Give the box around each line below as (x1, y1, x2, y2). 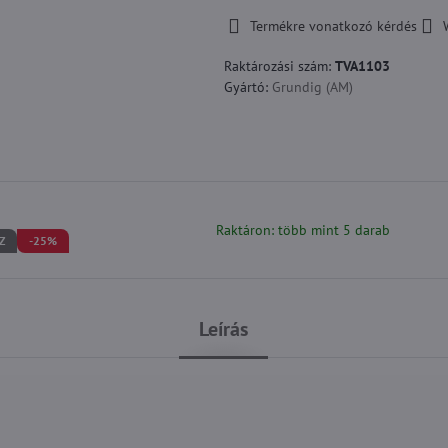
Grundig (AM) (271, 78, 353, 96)
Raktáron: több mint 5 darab (215, 221, 390, 239)
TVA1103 (334, 57, 390, 75)
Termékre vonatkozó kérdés (249, 17, 417, 35)
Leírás (199, 316, 249, 342)
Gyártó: (223, 78, 272, 96)
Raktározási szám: (223, 57, 335, 75)
